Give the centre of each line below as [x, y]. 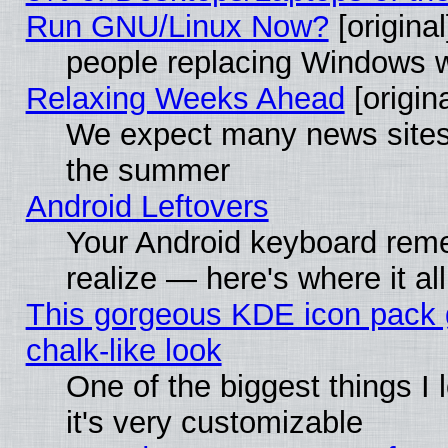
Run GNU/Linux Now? [177, 26]
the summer [147, 170]
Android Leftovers [147, 206]
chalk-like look [123, 350]
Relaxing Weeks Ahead [185, 98]
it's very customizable [214, 422]
